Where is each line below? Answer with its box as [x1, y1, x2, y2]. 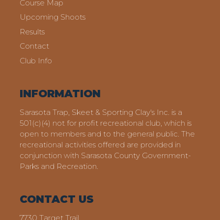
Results [20, 27, 45, 36]
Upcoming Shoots [20, 12, 85, 22]
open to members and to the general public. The [20, 129, 195, 138]
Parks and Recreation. [20, 161, 98, 171]
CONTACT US [20, 192, 94, 205]
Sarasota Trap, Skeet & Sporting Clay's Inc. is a [20, 107, 182, 117]
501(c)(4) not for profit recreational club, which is [20, 118, 192, 128]
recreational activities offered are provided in [20, 139, 181, 149]
